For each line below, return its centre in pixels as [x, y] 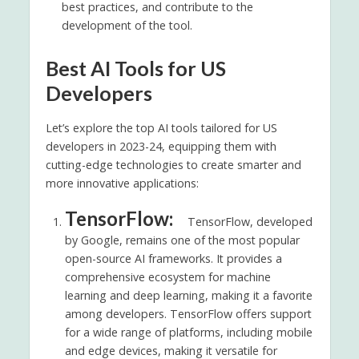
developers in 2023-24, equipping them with [161, 146]
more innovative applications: [122, 183]
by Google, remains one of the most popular [182, 240]
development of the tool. [127, 25]
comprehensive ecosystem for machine [167, 276]
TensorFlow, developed [250, 221]
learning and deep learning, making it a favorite [188, 295]
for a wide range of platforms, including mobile [188, 332]
